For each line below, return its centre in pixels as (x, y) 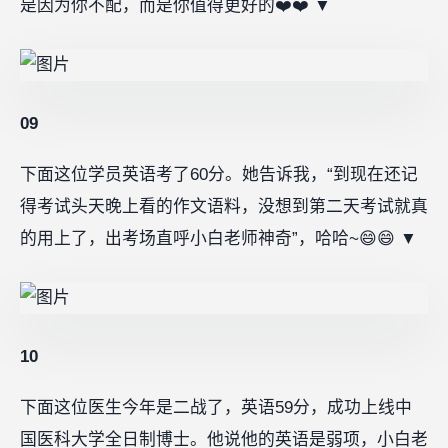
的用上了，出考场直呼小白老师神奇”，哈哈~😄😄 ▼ (218, 239)
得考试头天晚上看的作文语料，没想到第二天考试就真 (224, 207)
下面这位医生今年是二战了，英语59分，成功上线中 (216, 408)
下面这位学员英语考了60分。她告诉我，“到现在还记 (219, 175)
